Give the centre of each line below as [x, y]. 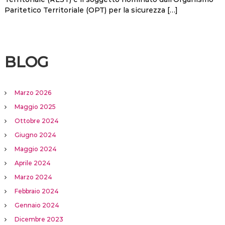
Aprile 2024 [32, 163]
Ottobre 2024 [36, 121]
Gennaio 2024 [37, 205]
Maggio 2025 [35, 107]
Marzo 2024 [33, 177]
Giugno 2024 [35, 135]
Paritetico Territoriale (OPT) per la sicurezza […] [91, 10]
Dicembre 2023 [39, 219]
